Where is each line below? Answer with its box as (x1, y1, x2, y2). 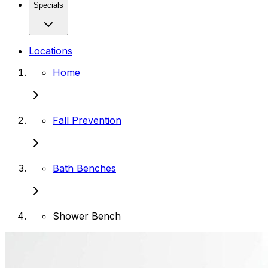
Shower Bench (53, 209, 121, 222)
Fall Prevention (53, 114, 121, 126)
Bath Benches (53, 162, 116, 174)
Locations (29, 44, 72, 57)
